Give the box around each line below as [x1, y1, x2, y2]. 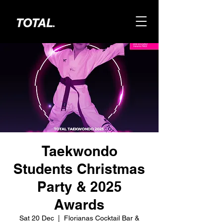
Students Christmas [13, 161, 145, 177]
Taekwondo [41, 143, 117, 159]
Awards [54, 196, 105, 213]
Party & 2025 [37, 178, 122, 195]
